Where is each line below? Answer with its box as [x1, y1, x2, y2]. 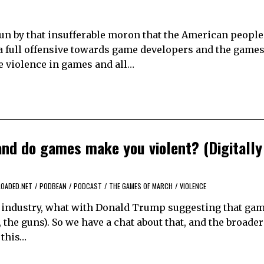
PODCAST [74, 181, 102, 192]
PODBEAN [39, 181, 67, 192]
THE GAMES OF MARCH [109, 181, 173, 192]
